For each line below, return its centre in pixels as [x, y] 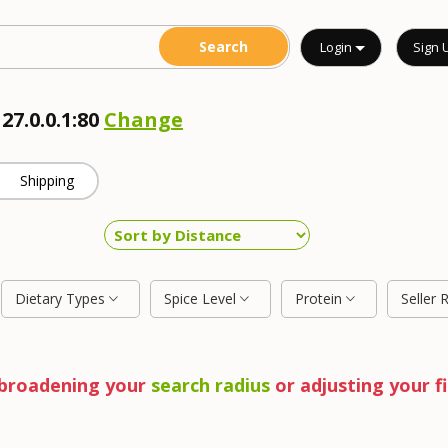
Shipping [47, 180]
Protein [320, 298]
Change [143, 119]
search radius [210, 385]
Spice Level [202, 298]
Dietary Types [62, 298]
